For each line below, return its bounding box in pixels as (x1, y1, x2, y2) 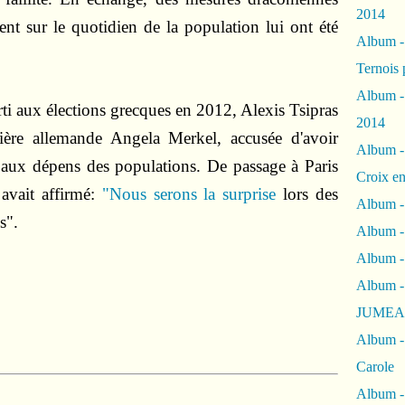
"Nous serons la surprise (101, 184, 277, 203)
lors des (276, 184, 339, 203)
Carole (356, 359, 394, 374)
